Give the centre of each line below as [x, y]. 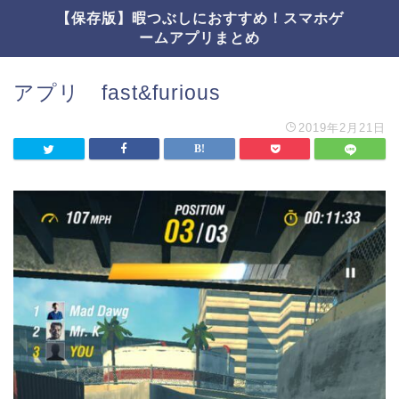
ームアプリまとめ [199, 37]
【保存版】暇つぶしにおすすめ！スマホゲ [199, 18]
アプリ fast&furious [117, 93]
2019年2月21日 [342, 128]
